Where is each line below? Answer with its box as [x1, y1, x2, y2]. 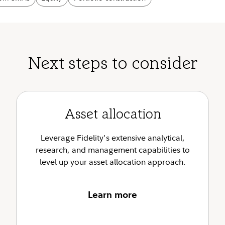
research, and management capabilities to [35, 144, 190, 155]
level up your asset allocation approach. [39, 156, 186, 167]
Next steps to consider [28, 57, 197, 73]
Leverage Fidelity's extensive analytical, [40, 132, 185, 143]
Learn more [88, 189, 137, 200]
